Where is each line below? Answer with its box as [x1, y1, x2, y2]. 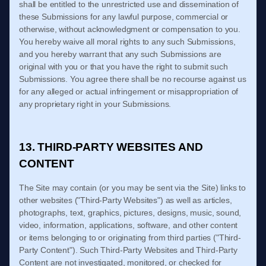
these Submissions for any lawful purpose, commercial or [19, 12, 229, 21]
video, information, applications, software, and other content [19, 220, 238, 230]
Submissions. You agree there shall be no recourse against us [19, 74, 246, 84]
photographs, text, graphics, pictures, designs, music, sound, [19, 208, 242, 217]
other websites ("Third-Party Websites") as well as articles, [19, 195, 232, 205]
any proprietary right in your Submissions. [19, 99, 172, 109]
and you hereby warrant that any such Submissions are [19, 49, 221, 59]
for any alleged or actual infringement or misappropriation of [19, 87, 239, 96]
